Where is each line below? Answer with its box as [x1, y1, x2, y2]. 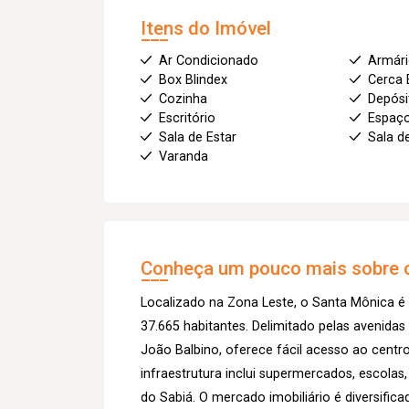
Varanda [159, 148, 208, 164]
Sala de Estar [159, 129, 236, 145]
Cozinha [159, 90, 207, 107]
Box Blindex [159, 71, 227, 88]
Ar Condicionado [159, 52, 258, 68]
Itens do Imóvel [141, 16, 271, 39]
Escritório [159, 110, 215, 126]
